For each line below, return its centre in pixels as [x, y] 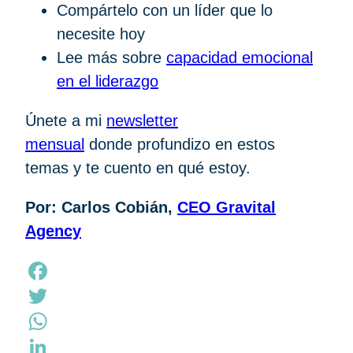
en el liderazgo [108, 81]
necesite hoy [101, 33]
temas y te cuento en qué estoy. [140, 167]
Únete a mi [66, 120]
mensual [55, 144]
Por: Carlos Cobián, [101, 207]
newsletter [142, 120]
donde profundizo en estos [180, 144]
